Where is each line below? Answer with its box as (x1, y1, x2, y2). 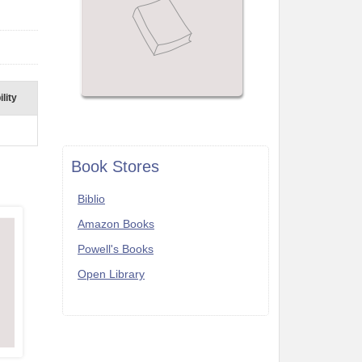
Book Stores (71, 158, 159, 175)
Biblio (78, 192, 105, 205)
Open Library (78, 267, 145, 280)
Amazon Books (78, 217, 154, 230)
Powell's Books (78, 242, 154, 255)
